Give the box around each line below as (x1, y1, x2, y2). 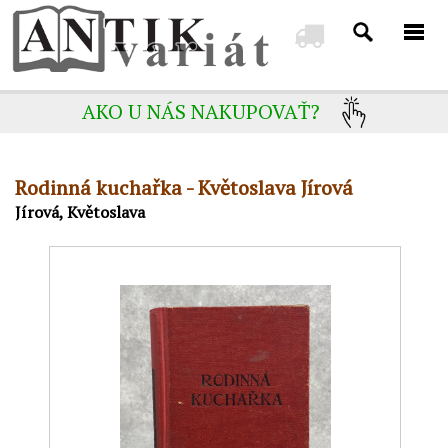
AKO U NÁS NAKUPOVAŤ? (82, 98, 321, 126)
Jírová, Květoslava (15, 201, 146, 224)
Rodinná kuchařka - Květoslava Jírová (15, 174, 354, 202)
